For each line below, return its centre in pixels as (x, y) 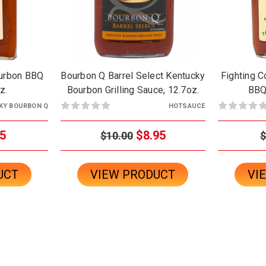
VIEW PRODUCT (133, 174)
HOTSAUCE (187, 106)
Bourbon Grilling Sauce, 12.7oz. (133, 90)
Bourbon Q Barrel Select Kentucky (133, 75)
